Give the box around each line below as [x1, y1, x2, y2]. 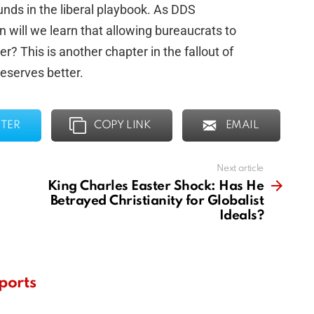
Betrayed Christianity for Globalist [50, 194, 264, 208]
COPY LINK [94, 120, 151, 132]
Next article [217, 164, 264, 174]
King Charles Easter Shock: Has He [47, 179, 264, 193]
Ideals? [219, 209, 264, 223]
